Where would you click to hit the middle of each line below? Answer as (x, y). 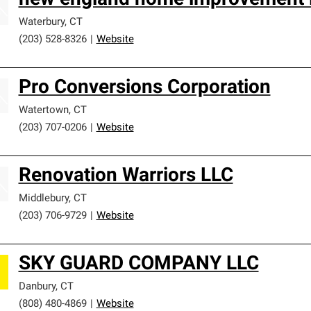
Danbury (37, 287)
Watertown (43, 111)
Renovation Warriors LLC (126, 176)
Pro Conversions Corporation (144, 88)
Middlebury (43, 199)
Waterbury (41, 23)
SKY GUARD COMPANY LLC (138, 264)
